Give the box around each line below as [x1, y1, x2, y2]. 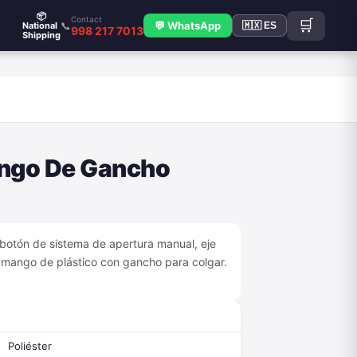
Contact [70, 14, 102, 24]
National [22, 20, 57, 31]
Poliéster [8, 339, 52, 352]
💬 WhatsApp [154, 19, 221, 32]
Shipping [22, 29, 61, 41]
